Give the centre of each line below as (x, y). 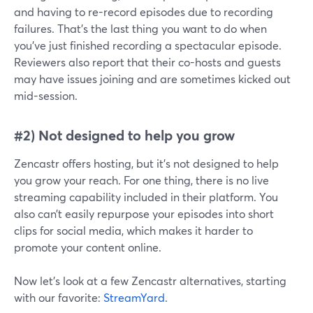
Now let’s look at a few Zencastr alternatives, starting (150, 281)
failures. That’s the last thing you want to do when (140, 29)
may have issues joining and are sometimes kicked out (152, 79)
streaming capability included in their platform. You (146, 197)
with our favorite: (59, 298)
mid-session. (46, 96)
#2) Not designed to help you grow (124, 136)
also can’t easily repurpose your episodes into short (144, 214)
